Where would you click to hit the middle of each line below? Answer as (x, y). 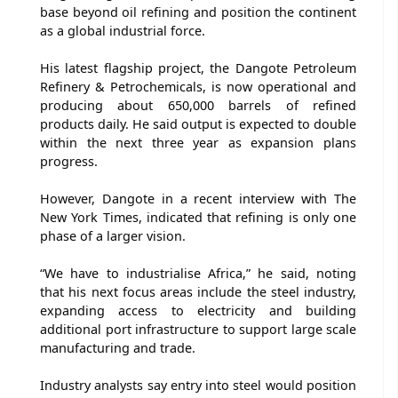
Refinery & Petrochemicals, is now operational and (198, 86)
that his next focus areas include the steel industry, (198, 291)
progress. (69, 161)
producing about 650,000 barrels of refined (198, 105)
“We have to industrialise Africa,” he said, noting (198, 273)
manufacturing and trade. (118, 347)
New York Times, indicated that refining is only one (198, 217)
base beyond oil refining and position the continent (198, 12)
